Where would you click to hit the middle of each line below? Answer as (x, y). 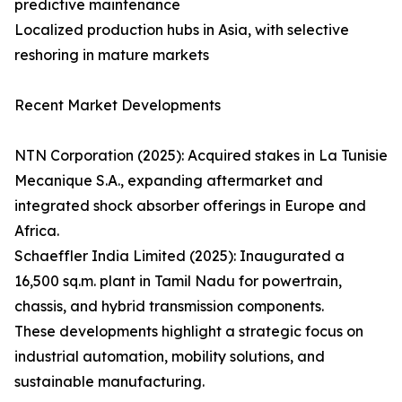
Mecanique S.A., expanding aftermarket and (169, 181)
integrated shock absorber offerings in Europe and (190, 206)
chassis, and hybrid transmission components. (169, 306)
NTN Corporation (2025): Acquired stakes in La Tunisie (201, 156)
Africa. (37, 231)
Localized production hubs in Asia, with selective (182, 30)
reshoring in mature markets (112, 55)
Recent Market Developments (118, 105)
